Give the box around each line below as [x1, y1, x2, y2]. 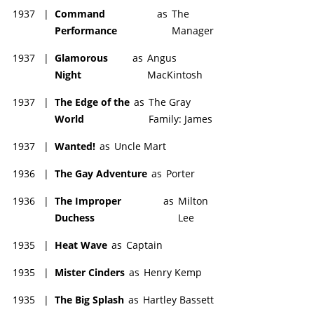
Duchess [55, 210, 95, 224]
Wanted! [55, 139, 95, 153]
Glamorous [55, 50, 108, 64]
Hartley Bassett [143, 292, 214, 306]
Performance [55, 23, 117, 37]
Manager [172, 23, 214, 37]
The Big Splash [55, 292, 124, 306]
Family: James [149, 111, 213, 125]
